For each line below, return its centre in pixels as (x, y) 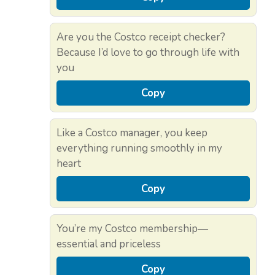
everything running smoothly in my (139, 149)
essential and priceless (109, 244)
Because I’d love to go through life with (148, 53)
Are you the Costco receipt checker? (141, 37)
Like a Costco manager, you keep (132, 133)
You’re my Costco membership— (132, 229)
